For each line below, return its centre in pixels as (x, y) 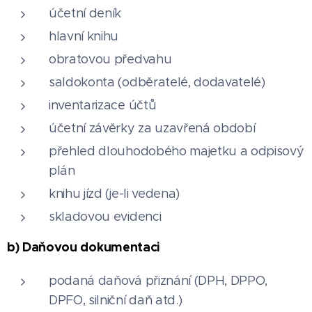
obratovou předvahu (110, 59)
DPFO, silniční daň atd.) (116, 300)
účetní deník (85, 13)
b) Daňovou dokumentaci (84, 247)
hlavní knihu (84, 36)
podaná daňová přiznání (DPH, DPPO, (158, 280)
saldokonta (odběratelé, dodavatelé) (157, 82)
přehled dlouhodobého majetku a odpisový (177, 151)
